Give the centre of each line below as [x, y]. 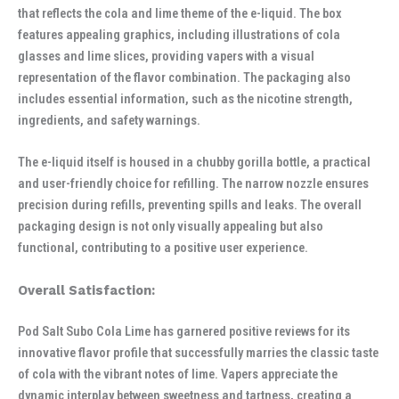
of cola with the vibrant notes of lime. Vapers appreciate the [178, 374]
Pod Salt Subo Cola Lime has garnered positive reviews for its [184, 331]
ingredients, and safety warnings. [109, 121]
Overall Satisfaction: [86, 290]
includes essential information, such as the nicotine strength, [185, 99]
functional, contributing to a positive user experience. [163, 248]
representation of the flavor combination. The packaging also [184, 78]
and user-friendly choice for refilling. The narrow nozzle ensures [193, 184]
